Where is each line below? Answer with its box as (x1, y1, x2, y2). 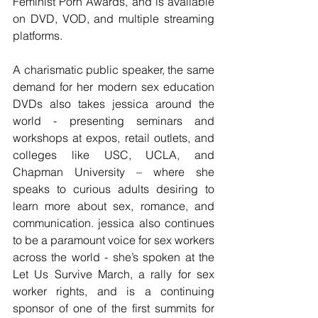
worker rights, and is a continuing (13, 284, 214, 299)
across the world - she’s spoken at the (13, 250, 214, 265)
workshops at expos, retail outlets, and (13, 131, 214, 146)
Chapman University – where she (13, 165, 214, 180)
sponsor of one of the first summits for (13, 301, 214, 316)
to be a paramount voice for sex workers (13, 233, 214, 248)
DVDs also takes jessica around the (13, 97, 214, 111)
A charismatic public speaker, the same (13, 62, 214, 77)
